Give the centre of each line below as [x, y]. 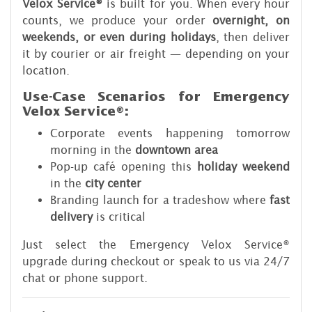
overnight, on [251, 20]
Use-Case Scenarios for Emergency [156, 96]
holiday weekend [243, 166]
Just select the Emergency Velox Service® [156, 244]
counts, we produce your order [118, 20]
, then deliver [253, 37]
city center [113, 183]
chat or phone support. [85, 278]
